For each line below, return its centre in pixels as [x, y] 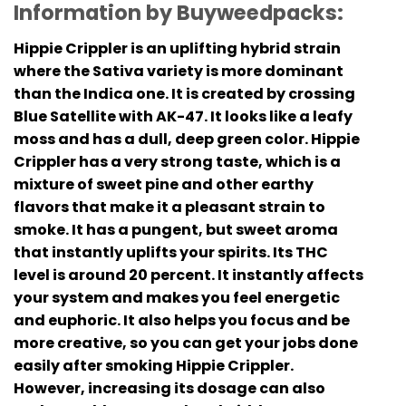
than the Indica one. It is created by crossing [184, 93]
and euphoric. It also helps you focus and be [182, 320]
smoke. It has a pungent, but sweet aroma [176, 229]
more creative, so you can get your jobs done [186, 343]
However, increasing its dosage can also [169, 388]
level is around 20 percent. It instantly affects [188, 275]
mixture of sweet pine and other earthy [164, 184]
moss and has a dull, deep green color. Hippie [187, 139]
